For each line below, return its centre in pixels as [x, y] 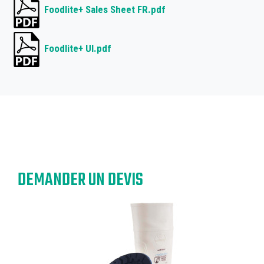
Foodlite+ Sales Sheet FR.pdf [105, 10]
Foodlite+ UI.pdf [78, 49]
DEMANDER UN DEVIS [80, 180]
